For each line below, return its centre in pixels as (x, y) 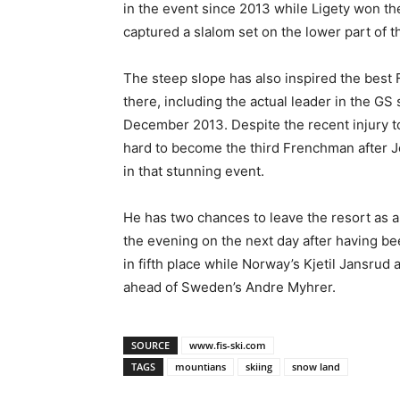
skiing (259, 367)
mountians (200, 367)
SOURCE (150, 345)
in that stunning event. (194, 171)
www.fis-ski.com (228, 345)
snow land (316, 367)
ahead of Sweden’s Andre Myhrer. (229, 287)
